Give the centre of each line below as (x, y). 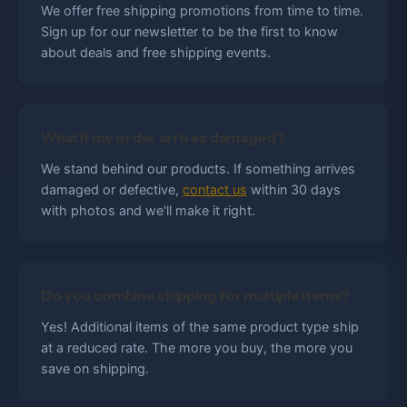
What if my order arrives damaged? (163, 137)
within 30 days (294, 189)
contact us (215, 189)
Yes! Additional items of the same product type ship (200, 327)
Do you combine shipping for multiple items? (195, 295)
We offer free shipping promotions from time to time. (202, 10)
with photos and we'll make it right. (148, 210)
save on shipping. (95, 368)
